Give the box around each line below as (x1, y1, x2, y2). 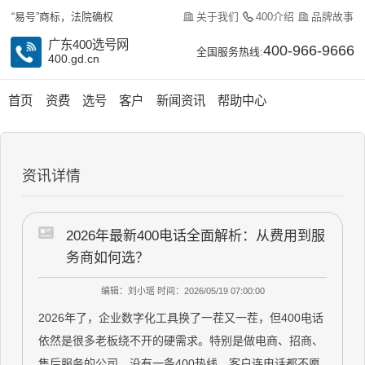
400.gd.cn (47, 52, 99, 66)
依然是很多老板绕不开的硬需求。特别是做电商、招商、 (38, 334, 324, 348)
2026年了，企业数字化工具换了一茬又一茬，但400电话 (38, 311, 324, 325)
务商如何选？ (66, 250, 150, 266)
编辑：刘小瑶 (100, 285, 155, 296)
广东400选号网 (47, 37, 129, 52)
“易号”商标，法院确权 (11, 11, 113, 24)
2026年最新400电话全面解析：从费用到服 (66, 228, 326, 244)
